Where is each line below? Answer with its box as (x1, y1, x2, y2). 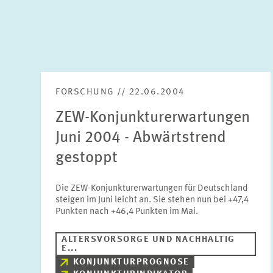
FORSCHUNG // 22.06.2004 (55, 88, 185, 97)
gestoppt (55, 150, 118, 166)
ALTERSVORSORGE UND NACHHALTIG (62, 235, 235, 244)
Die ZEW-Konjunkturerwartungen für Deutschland (55, 184, 249, 193)
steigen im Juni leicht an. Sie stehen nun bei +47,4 (55, 196, 249, 205)
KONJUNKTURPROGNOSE (73, 258, 190, 267)
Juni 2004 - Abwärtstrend (55, 130, 227, 146)
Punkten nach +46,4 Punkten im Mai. (55, 207, 199, 216)
